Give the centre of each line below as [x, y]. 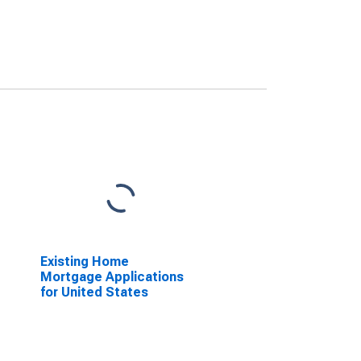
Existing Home [84, 261]
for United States [94, 292]
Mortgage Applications [112, 277]
